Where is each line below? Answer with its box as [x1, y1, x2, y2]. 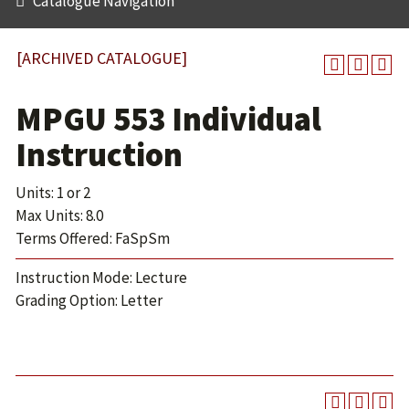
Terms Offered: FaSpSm [16, 228, 170, 248]
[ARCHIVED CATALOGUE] [16, 47, 187, 68]
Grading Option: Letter [16, 290, 163, 310]
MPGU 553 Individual [16, 99, 321, 140]
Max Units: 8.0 [16, 205, 103, 225]
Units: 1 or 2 [16, 183, 90, 203]
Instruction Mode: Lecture [16, 267, 187, 288]
